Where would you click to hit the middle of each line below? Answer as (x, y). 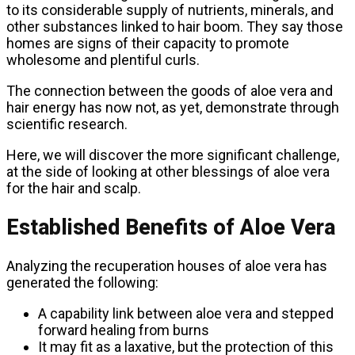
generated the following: (82, 283)
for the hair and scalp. (74, 189)
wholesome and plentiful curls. (103, 60)
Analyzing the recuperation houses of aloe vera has (167, 266)
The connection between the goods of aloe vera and (170, 91)
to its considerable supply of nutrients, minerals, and (170, 10)
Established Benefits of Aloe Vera (171, 227)
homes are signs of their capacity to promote (148, 44)
